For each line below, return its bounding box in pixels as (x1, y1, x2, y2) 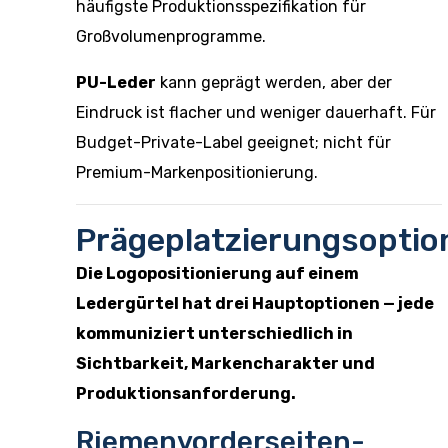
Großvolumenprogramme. (76, 27, 266, 46)
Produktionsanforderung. (76, 384, 296, 403)
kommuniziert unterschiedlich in (76, 324, 353, 343)
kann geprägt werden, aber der (156, 73, 392, 92)
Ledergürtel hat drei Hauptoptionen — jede (76, 294, 434, 313)
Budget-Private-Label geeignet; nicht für (76, 133, 391, 152)
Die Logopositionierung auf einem (76, 264, 359, 283)
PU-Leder (76, 73, 156, 92)
